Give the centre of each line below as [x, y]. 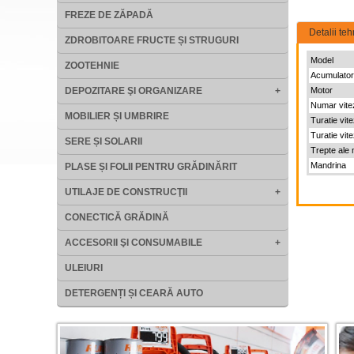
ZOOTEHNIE [92, 66]
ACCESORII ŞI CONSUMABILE [134, 243]
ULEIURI [84, 268]
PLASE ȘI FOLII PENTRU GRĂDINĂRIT [151, 167]
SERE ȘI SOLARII [104, 141]
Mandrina [328, 165]
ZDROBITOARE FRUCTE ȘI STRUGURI [152, 40]
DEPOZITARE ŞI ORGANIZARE [134, 91]
